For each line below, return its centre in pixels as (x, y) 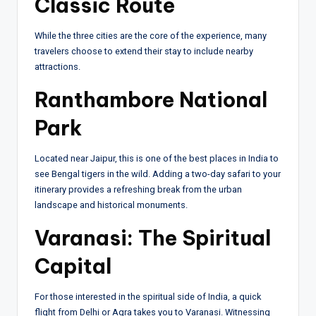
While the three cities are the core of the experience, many (151, 35)
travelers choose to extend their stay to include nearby (144, 51)
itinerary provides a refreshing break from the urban (138, 189)
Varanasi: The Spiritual (153, 238)
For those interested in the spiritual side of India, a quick (148, 296)
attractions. (57, 66)
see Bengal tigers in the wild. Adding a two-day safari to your (158, 174)
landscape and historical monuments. (111, 205)
